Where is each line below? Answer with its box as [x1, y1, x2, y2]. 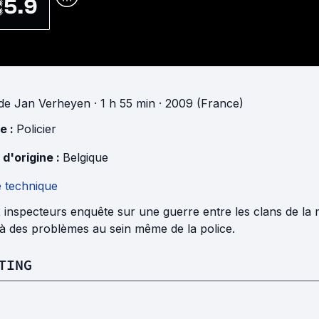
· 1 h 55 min [90, 96, 155, 110]
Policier [16, 122, 56, 136]
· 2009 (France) [155, 96, 244, 110]
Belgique [63, 150, 108, 164]
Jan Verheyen [14, 96, 90, 110]
